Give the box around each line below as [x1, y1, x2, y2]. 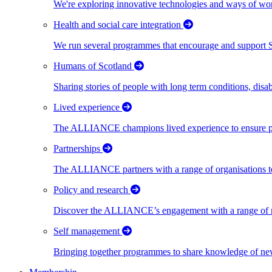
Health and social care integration [53, 19, 183, 30]
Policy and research [53, 184, 131, 195]
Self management [53, 225, 122, 236]
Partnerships [53, 143, 103, 154]
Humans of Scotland [53, 60, 134, 71]
